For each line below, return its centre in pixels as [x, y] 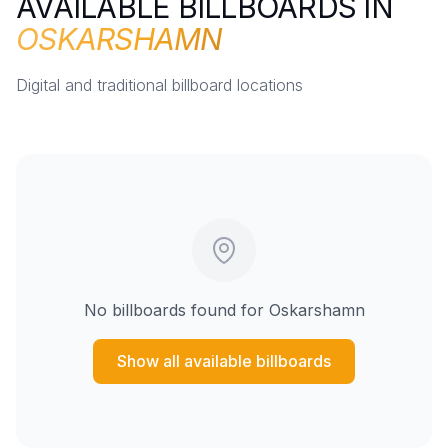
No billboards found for [176, 310]
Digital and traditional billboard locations [159, 85]
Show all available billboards [224, 361]
